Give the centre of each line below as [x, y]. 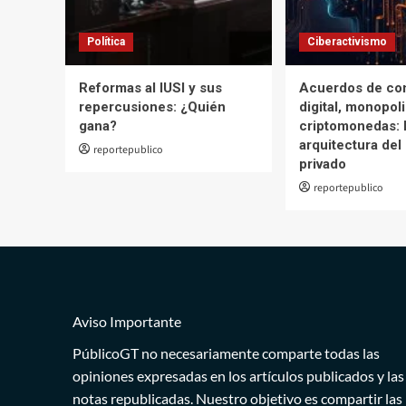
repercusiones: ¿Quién [152, 106]
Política [106, 41]
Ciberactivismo [347, 41]
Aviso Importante [126, 321]
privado [323, 164]
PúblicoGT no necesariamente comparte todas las [226, 353]
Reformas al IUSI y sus [150, 87]
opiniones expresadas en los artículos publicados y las [238, 375]
